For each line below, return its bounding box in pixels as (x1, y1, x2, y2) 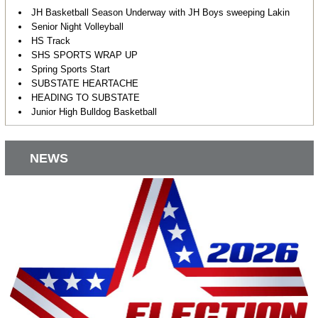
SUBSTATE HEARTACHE (31, 77, 138, 89)
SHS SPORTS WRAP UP (31, 49, 138, 60)
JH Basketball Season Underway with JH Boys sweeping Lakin (31, 6, 290, 18)
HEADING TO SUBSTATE (31, 92, 140, 103)
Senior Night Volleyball (31, 21, 124, 32)
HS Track (31, 35, 70, 46)
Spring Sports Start (31, 63, 110, 75)
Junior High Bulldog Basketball (31, 106, 157, 117)
